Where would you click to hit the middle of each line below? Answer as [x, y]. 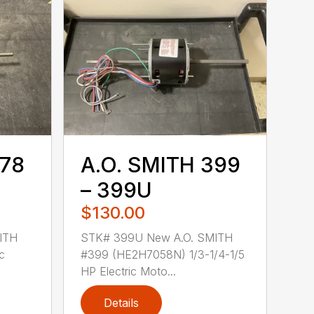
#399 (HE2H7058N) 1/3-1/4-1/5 [163, 255]
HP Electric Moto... [129, 272]
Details [122, 303]
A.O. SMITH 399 [161, 165]
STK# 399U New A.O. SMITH [157, 238]
